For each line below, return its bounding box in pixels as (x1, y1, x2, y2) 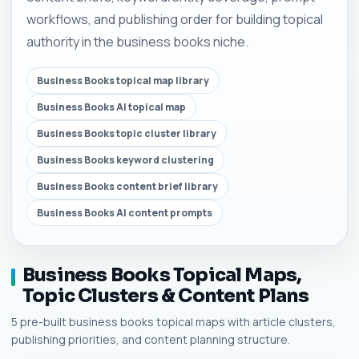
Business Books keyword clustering (37, 153, 214, 167)
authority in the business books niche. (26, 33, 248, 50)
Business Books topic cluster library (37, 127, 216, 140)
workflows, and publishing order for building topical (26, 10, 323, 28)
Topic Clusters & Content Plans (22, 284, 309, 308)
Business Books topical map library (37, 74, 209, 87)
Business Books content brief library (37, 179, 218, 193)
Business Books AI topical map (37, 100, 186, 114)
